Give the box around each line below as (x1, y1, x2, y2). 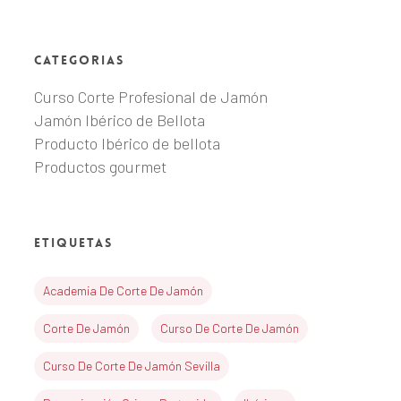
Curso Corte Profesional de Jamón (33, 87, 268, 107)
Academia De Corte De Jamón (42, 283, 203, 299)
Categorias (33, 52, 124, 69)
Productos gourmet (33, 157, 166, 177)
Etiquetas (33, 235, 113, 252)
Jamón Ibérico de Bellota (33, 110, 205, 131)
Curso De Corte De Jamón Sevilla (42, 358, 220, 374)
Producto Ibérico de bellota (33, 133, 220, 154)
